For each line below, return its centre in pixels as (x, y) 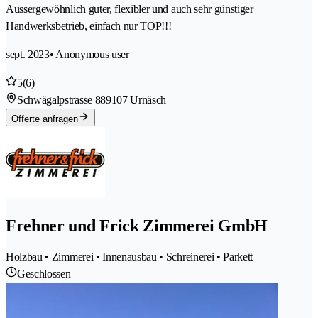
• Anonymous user (89, 55)
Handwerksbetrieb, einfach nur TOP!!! (89, 26)
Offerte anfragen (45, 119)
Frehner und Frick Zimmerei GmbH (137, 226)
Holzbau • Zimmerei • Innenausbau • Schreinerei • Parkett (130, 257)
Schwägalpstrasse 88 (61, 100)
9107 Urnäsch (136, 100)
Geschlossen (44, 274)
